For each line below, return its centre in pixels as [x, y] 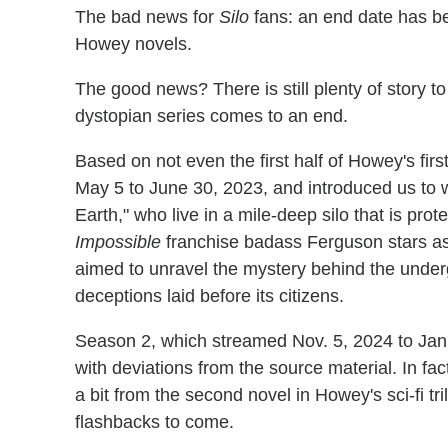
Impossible [118, 242]
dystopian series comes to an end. [211, 116]
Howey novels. [133, 44]
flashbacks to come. [154, 422]
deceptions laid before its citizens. [209, 296]
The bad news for [147, 17]
